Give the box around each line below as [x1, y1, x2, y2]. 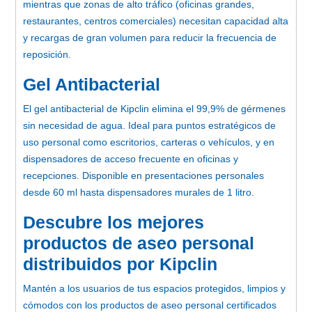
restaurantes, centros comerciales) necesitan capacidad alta [23, 15, 288, 26]
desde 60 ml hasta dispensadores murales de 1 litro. [23, 186, 254, 198]
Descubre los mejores [23, 212, 204, 232]
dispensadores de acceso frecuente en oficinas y [23, 153, 238, 164]
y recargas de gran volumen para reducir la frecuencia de [23, 31, 276, 43]
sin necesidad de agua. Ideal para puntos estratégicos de [23, 119, 276, 131]
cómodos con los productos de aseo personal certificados [23, 299, 276, 311]
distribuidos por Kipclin [23, 253, 217, 274]
